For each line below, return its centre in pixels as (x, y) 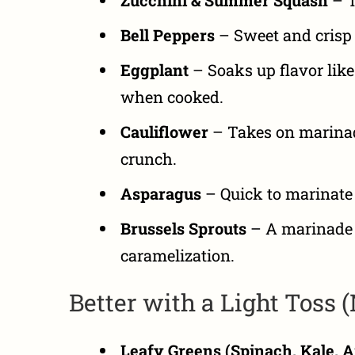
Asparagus (161, 193)
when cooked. (172, 96)
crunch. (149, 158)
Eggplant (155, 69)
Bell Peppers (168, 34)
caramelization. (177, 255)
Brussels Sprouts (183, 228)
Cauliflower (164, 131)
